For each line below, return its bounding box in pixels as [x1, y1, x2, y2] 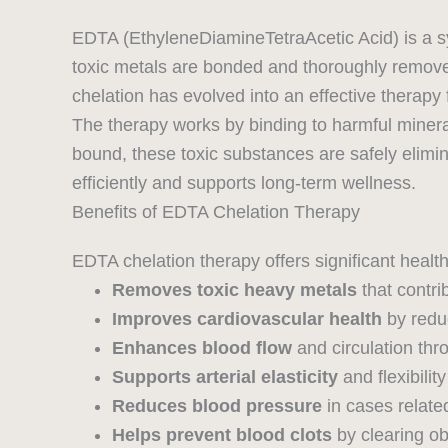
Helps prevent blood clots [112, 425, 332, 446]
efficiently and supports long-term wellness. [72, 173, 416, 194]
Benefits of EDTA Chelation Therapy [72, 202, 360, 223]
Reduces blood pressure [112, 396, 322, 417]
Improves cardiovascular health [112, 309, 382, 330]
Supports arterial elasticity [112, 367, 338, 388]
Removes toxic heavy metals [112, 280, 357, 301]
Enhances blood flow [112, 338, 292, 359]
